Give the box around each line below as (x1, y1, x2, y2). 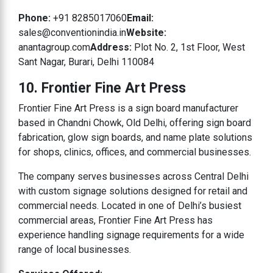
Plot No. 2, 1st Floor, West (134, 41, 245, 53)
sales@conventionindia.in (18, 26, 126, 38)
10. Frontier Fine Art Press (18, 79, 186, 96)
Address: (90, 41, 134, 53)
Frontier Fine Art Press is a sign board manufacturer (18, 102, 238, 114)
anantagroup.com (18, 41, 90, 53)
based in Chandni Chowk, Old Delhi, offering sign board (18, 116, 251, 129)
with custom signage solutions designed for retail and (18, 185, 247, 197)
